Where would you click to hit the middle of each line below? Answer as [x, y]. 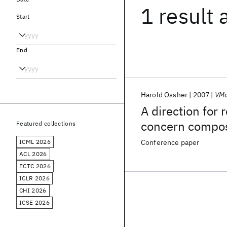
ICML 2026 [35, 142]
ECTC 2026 [35, 166]
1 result [178, 16]
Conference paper [170, 142]
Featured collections [46, 123]
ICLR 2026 [34, 178]
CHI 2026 [33, 190]
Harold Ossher [164, 95]
